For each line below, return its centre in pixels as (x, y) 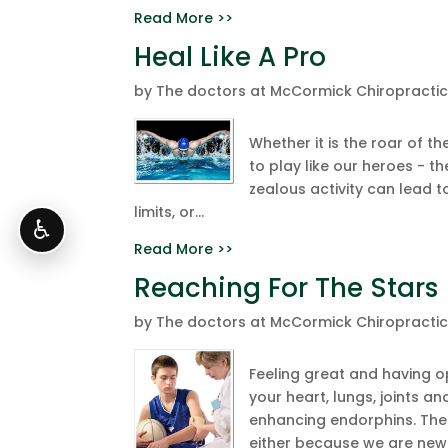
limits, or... (169, 212)
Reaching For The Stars (286, 288)
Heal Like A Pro (230, 57)
